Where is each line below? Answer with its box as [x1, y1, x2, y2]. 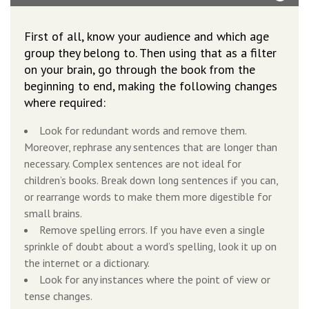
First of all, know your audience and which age [24, 28, 269, 45]
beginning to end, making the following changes [24, 78, 277, 94]
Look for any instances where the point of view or [39, 272, 270, 287]
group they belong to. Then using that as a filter [24, 45, 277, 61]
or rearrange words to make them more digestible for [24, 190, 272, 204]
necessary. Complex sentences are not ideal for [24, 157, 241, 171]
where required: [24, 94, 106, 111]
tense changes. [24, 289, 92, 303]
